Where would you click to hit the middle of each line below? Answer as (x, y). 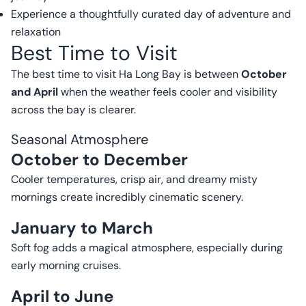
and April (34, 92)
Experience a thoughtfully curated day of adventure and (151, 14)
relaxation (36, 32)
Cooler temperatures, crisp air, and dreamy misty (134, 179)
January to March (82, 228)
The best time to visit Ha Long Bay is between (126, 74)
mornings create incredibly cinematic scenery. (127, 197)
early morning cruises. (66, 265)
